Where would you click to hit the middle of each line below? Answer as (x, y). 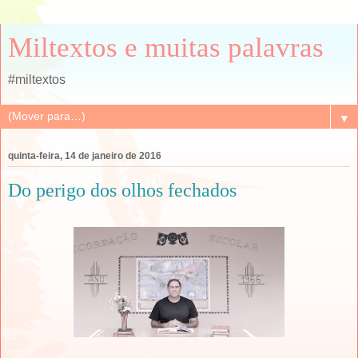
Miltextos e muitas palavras (166, 47)
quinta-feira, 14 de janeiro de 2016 (85, 156)
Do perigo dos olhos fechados (122, 190)
